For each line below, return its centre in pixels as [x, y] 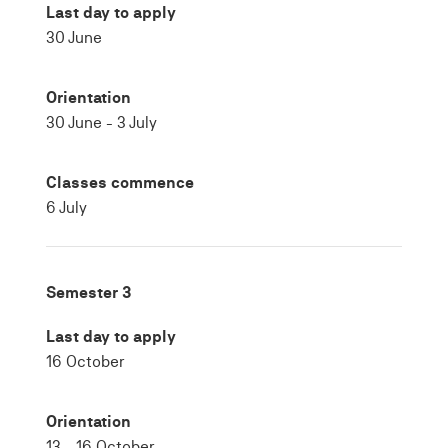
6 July [66, 207]
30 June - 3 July [101, 122]
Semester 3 [89, 292]
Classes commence [120, 182]
